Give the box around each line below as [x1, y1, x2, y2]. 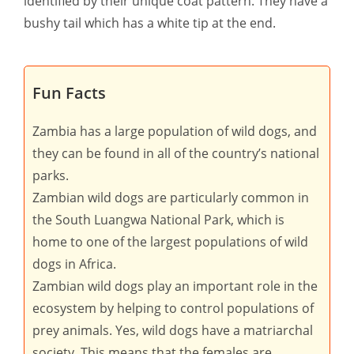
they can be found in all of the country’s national [32, 145, 319, 162]
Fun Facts [32, 82, 106, 104]
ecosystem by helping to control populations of [32, 299, 314, 317]
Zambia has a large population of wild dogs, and [32, 122, 317, 140]
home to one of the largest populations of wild [32, 233, 308, 250]
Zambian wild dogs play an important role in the [32, 277, 318, 295]
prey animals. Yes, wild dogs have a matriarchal [32, 322, 313, 339]
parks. [32, 167, 69, 184]
